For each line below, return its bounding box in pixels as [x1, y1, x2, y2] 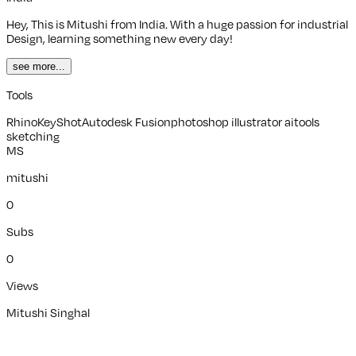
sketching [6, 128, 60, 143]
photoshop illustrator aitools [171, 114, 319, 129]
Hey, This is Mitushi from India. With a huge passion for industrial [6, 16, 348, 31]
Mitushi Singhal [6, 304, 90, 319]
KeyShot [37, 114, 82, 129]
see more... [13, 60, 65, 72]
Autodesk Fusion [82, 114, 171, 129]
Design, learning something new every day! [6, 30, 233, 45]
